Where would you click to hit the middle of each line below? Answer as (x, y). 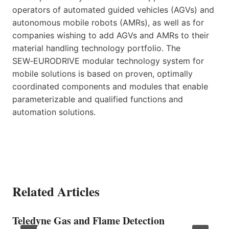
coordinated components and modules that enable (110, 86)
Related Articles (56, 191)
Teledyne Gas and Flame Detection (88, 220)
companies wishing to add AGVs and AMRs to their (111, 35)
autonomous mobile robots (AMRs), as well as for (108, 22)
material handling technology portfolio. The (96, 48)
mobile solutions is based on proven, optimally (102, 73)
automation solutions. (54, 112)
